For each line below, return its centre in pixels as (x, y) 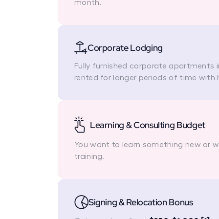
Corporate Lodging (125, 48)
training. (89, 157)
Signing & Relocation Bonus (141, 202)
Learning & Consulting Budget (147, 125)
